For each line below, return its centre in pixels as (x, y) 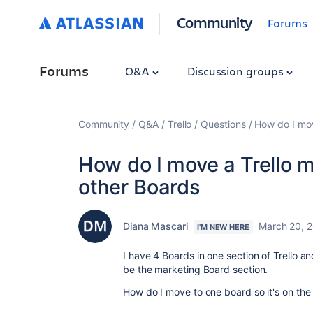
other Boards (139, 187)
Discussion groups (236, 71)
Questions (223, 124)
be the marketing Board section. (196, 269)
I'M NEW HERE (223, 227)
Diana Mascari (155, 226)
